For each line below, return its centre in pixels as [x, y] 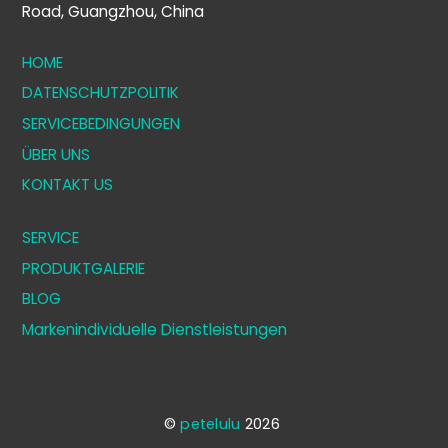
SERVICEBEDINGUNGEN [101, 123]
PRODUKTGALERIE [84, 268]
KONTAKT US [68, 185]
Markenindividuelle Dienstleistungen [155, 329]
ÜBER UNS [56, 154]
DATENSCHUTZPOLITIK [101, 93]
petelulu [210, 423]
